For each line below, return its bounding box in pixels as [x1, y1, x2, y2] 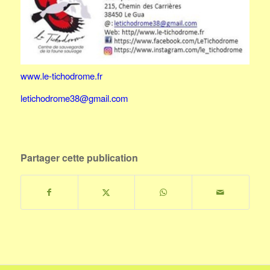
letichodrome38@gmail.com [20, 92, 128, 105]
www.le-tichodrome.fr [20, 69, 102, 82]
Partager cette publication [20, 151, 138, 165]
